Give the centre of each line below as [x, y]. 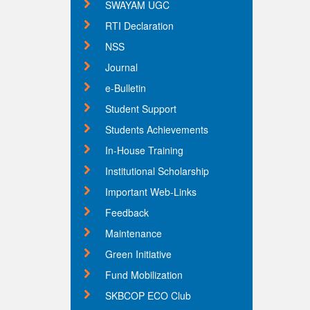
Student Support [141, 109]
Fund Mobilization [144, 275]
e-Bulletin [126, 88]
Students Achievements [157, 129]
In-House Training [144, 150]
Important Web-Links [151, 192]
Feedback [127, 212]
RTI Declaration [139, 26]
